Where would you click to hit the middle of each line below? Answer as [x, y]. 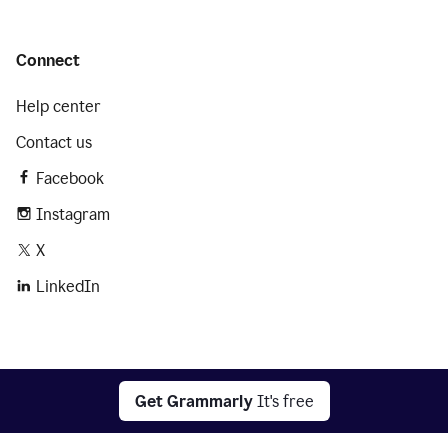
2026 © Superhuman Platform [351, 393]
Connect [48, 60]
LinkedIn [68, 286]
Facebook [70, 178]
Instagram [73, 214]
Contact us [54, 142]
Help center [58, 106]
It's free [285, 401]
